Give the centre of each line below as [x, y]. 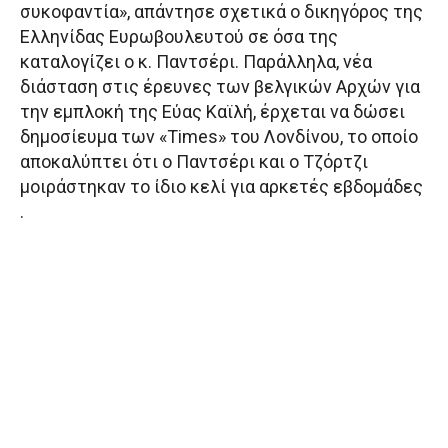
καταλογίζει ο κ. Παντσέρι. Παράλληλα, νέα [196, 61]
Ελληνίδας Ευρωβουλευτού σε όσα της [179, 36]
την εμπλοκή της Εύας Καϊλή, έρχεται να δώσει [212, 111]
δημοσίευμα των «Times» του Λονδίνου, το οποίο [219, 136]
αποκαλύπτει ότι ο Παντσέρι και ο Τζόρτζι [194, 161]
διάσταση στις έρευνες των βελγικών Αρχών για [220, 86]
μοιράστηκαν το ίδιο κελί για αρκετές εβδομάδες [221, 186]
